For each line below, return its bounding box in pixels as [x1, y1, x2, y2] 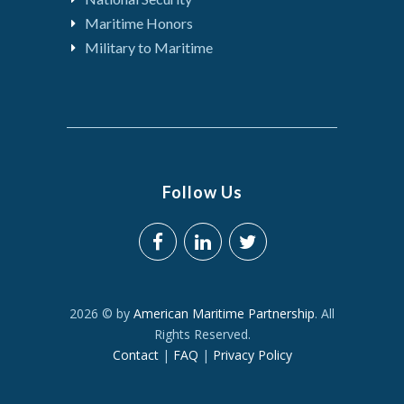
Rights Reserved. [153, 326, 251, 343]
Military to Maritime [85, 39, 213, 56]
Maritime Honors [85, 14, 193, 32]
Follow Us [161, 182, 243, 202]
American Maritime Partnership [133, 305, 315, 322]
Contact [112, 346, 159, 363]
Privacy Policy [212, 346, 292, 363]
